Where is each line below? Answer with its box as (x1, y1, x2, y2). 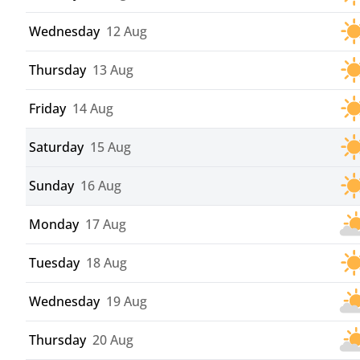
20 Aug (92, 331, 133, 350)
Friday (29, 100, 66, 118)
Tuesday (29, 254, 80, 272)
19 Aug (106, 292, 147, 311)
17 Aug (85, 215, 126, 234)
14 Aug (72, 100, 113, 118)
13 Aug (92, 61, 133, 80)
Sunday (29, 177, 74, 195)
